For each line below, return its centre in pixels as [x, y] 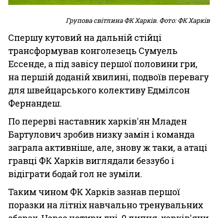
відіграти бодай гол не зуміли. [75, 174]
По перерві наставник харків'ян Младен [98, 121]
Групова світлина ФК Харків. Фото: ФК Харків [138, 20]
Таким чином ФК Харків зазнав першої [94, 192]
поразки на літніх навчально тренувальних [106, 205]
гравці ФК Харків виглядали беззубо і [91, 161]
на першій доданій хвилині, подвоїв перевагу [109, 77]
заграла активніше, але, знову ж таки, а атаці [108, 147]
